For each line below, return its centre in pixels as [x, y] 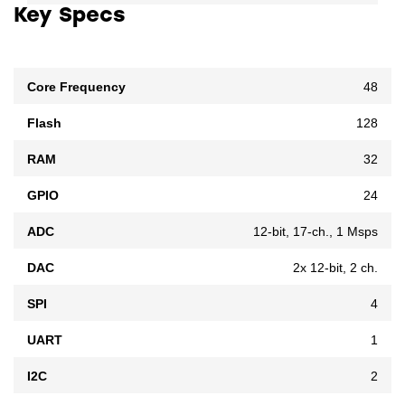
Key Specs [70, 16]
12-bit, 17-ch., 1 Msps [316, 231]
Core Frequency [76, 86]
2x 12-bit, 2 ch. [335, 267]
